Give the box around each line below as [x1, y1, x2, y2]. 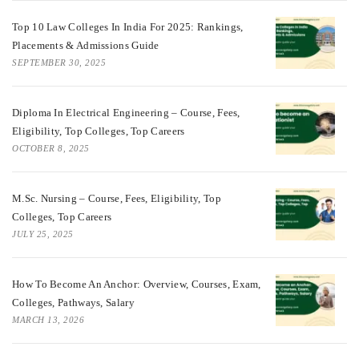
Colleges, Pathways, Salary [12, 296, 135, 309]
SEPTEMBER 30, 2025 [12, 57, 106, 67]
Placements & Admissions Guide [12, 38, 159, 51]
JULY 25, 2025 [12, 228, 74, 239]
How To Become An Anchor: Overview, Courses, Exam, [12, 277, 261, 290]
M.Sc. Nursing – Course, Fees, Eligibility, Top [12, 192, 221, 204]
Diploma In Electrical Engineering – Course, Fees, [12, 106, 240, 119]
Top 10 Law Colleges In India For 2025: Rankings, [12, 20, 244, 33]
